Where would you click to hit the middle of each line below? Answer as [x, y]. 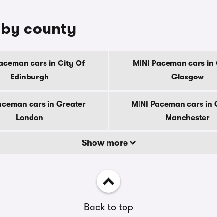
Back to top [108, 207]
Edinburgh [30, 77]
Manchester [187, 118]
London [30, 118]
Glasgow [187, 77]
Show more [106, 143]
